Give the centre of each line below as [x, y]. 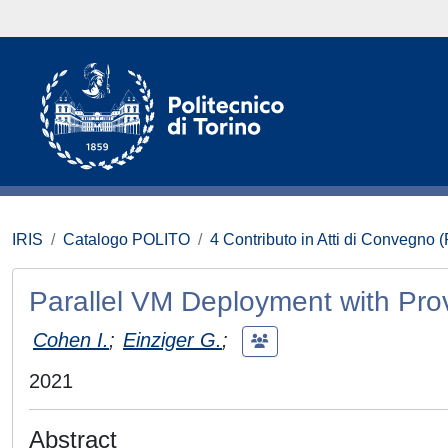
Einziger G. [172, 339]
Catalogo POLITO [126, 239]
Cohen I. [71, 339]
